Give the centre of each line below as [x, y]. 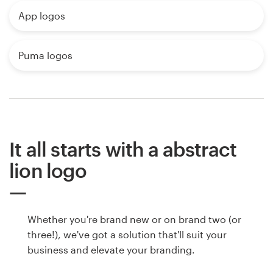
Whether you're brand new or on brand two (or [134, 219]
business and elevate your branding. [111, 249]
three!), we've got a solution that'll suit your [127, 234]
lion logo [48, 170]
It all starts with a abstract [123, 149]
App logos [42, 15]
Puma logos [45, 55]
